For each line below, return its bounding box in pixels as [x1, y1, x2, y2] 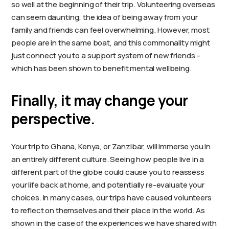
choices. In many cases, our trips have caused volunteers [11, 192, 212, 203]
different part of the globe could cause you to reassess [11, 167, 204, 177]
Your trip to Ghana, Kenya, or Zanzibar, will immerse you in [11, 141, 211, 152]
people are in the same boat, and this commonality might [11, 37, 210, 48]
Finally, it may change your [11, 90, 188, 110]
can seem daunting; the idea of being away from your [11, 12, 198, 22]
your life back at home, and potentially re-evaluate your [11, 179, 204, 190]
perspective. [11, 109, 95, 128]
